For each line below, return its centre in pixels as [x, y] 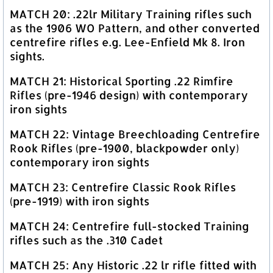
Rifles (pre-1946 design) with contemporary [129, 95]
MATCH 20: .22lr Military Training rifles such [131, 14]
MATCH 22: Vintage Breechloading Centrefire [135, 134]
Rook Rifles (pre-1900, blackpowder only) [124, 148]
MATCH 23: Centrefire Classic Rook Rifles [123, 187]
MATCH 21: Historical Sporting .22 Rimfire [122, 81]
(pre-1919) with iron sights [80, 201]
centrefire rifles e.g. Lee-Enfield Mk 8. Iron [127, 42]
